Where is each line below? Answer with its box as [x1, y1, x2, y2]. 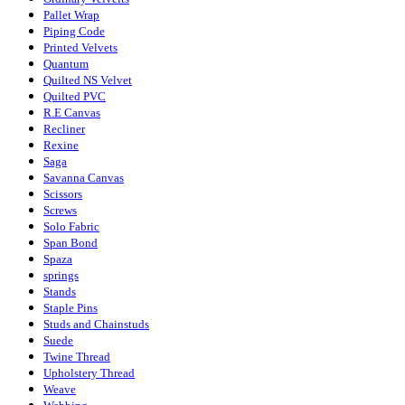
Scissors [43, 186, 82, 201]
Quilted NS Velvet [43, 72, 132, 87]
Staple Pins [43, 300, 98, 315]
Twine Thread [43, 349, 110, 363]
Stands [43, 284, 76, 298]
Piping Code [43, 24, 105, 38]
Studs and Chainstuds [43, 316, 149, 331]
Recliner [43, 121, 85, 136]
